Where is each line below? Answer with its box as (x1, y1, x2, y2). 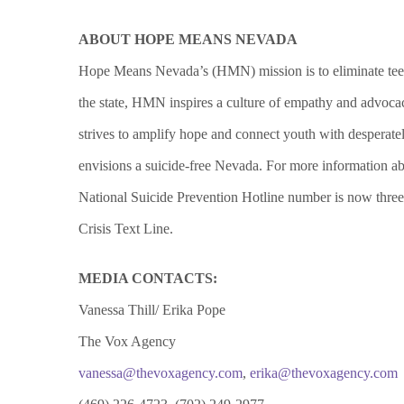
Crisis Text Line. (78, 221, 173, 236)
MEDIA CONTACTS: (78, 271, 217, 286)
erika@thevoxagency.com (250, 365, 398, 381)
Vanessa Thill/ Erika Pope (78, 302, 225, 317)
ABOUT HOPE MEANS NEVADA (78, 32, 298, 47)
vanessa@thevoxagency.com (78, 365, 243, 381)
